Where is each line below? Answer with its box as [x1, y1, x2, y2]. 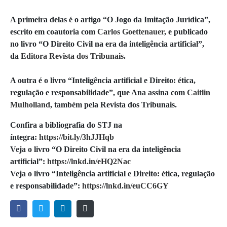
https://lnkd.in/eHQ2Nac [47, 157, 131, 166]
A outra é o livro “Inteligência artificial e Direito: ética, [10, 76, 196, 85]
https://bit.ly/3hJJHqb [39, 133, 114, 142]
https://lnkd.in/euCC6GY [82, 181, 169, 191]
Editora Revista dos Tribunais [21, 52, 124, 61]
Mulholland [10, 100, 50, 109]
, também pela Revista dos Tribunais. [50, 100, 177, 109]
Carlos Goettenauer [97, 27, 164, 36]
